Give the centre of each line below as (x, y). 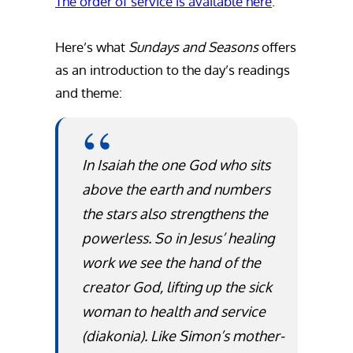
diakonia (113, 336)
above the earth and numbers (176, 189)
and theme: (89, 93)
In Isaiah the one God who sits (176, 165)
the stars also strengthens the (175, 214)
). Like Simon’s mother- (213, 336)
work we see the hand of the (172, 262)
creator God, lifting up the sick (177, 287)
